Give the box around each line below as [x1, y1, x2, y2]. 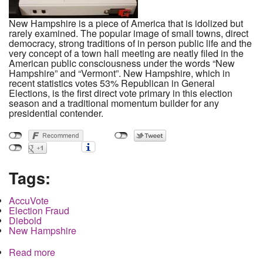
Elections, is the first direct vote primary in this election [9, 86, 232, 100]
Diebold [9, 213, 42, 227]
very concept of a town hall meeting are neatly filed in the [9, 46, 244, 60]
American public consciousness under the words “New [9, 56, 235, 70]
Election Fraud [9, 203, 69, 217]
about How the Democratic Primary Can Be [55, 245, 234, 259]
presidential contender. [9, 106, 103, 120]
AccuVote [9, 193, 49, 207]
